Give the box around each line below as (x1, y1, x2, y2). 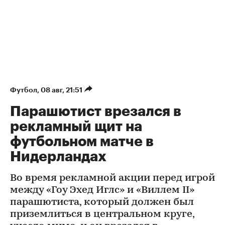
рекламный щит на (10, 119, 142, 134)
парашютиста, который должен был (10, 197, 194, 207)
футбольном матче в (10, 134, 154, 149)
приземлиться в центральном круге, (10, 209, 194, 219)
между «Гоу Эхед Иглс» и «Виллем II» (10, 185, 194, 195)
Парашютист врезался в (10, 104, 181, 119)
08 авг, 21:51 (41, 86, 84, 93)
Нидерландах (10, 149, 106, 164)
